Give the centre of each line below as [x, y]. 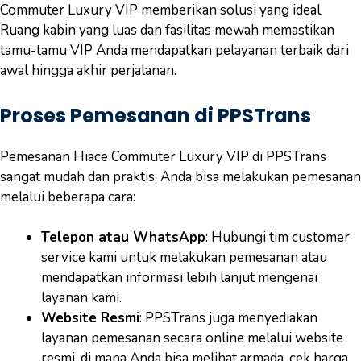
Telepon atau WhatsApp [123, 237]
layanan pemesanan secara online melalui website [192, 338]
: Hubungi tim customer [278, 237]
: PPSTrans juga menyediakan [228, 318]
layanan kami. [81, 298]
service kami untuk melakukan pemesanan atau [184, 257]
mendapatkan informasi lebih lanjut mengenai [179, 278]
